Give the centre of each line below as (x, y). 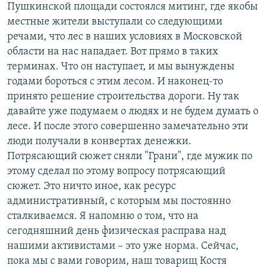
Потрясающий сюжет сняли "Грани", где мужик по (130, 157)
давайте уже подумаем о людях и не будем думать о (133, 112)
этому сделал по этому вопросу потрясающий (116, 172)
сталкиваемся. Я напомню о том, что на (103, 217)
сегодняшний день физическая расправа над (117, 232)
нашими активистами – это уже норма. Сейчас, (123, 246)
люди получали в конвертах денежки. (99, 142)
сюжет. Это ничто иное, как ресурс (92, 187)
